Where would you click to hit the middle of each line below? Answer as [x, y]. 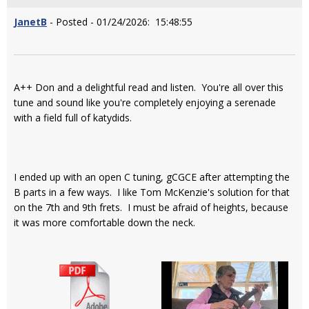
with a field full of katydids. [73, 118]
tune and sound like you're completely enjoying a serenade [145, 103]
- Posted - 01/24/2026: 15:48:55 [120, 22]
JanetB [30, 22]
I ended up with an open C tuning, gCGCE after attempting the [152, 177]
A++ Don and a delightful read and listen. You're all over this [149, 88]
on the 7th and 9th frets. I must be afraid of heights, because [151, 208]
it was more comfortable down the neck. [104, 223]
